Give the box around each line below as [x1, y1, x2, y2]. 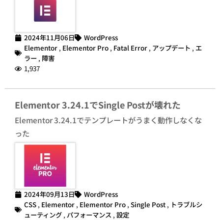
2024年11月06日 [24, 32, 75, 43]
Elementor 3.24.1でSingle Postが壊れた [15, 98, 181, 111]
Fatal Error [113, 43, 147, 53]
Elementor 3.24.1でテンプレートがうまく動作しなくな [15, 114, 202, 126]
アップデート [152, 43, 191, 53]
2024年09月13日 [24, 189, 75, 199]
